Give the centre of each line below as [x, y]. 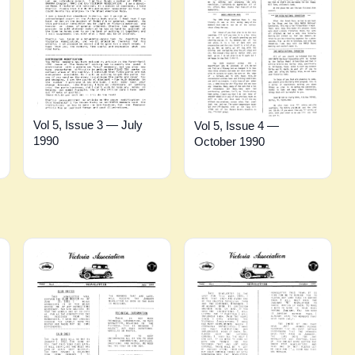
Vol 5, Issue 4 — [236, 125]
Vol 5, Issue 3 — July [88, 125]
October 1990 [229, 141]
